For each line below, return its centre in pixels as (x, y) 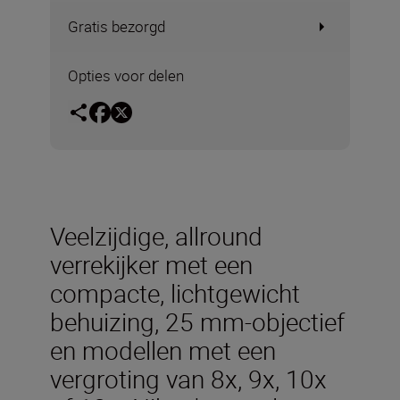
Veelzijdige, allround (156, 235)
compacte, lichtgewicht (175, 292)
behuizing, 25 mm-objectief (197, 321)
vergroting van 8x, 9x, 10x (188, 378)
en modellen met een (163, 350)
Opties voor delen (126, 75)
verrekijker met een (151, 264)
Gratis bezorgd (117, 26)
